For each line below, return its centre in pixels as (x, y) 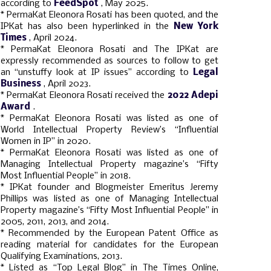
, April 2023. (67, 84)
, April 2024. (53, 38)
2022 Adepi (193, 96)
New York (196, 27)
